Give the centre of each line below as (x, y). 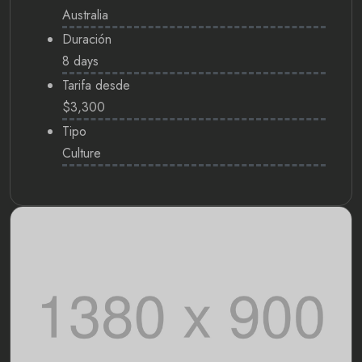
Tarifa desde (96, 85)
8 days (80, 61)
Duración (87, 39)
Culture (82, 153)
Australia (85, 15)
